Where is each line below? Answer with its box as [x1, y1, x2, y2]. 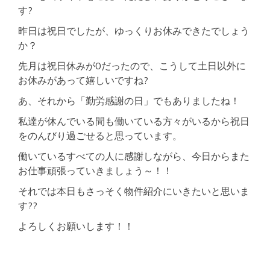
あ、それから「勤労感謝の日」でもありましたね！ [18, 95, 240, 107]
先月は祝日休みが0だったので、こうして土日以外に [18, 60, 246, 72]
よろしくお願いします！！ [18, 220, 134, 232]
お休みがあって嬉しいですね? [18, 74, 148, 86]
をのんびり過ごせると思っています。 [18, 130, 182, 142]
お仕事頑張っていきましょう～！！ [18, 165, 172, 177]
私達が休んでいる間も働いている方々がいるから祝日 [18, 115, 250, 127]
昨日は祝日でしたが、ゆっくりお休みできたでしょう [18, 25, 250, 37]
